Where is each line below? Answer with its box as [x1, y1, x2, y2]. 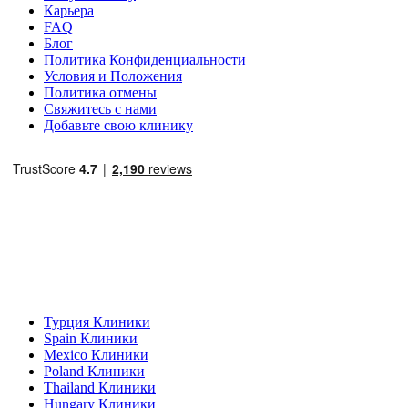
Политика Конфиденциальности [44, 51, 246, 67]
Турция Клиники [44, 313, 150, 330]
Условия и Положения [44, 67, 182, 84]
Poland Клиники [44, 362, 145, 379]
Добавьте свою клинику [44, 117, 193, 133]
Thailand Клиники [44, 379, 156, 395]
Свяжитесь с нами [44, 100, 157, 117]
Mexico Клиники [44, 346, 148, 362]
